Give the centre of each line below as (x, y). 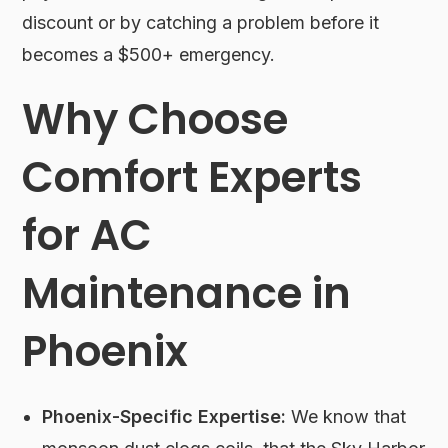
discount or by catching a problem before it (201, 23)
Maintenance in (187, 294)
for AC (87, 236)
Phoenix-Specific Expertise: (164, 417)
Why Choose (155, 120)
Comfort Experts (192, 178)
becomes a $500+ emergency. (149, 55)
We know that (346, 417)
